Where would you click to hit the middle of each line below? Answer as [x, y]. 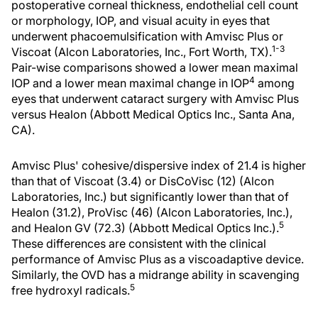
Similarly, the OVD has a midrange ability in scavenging [155, 275]
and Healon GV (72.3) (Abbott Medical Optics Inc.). [145, 228]
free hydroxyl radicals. [71, 290]
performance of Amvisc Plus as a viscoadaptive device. [158, 259]
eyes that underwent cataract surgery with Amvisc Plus [155, 99]
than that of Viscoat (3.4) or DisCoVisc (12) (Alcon [143, 181]
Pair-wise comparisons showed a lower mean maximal [155, 67]
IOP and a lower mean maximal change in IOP [130, 83]
